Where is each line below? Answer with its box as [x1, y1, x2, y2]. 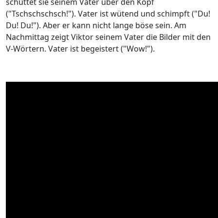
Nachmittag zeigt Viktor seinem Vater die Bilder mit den [6, 32, 211, 42]
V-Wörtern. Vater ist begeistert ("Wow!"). [6, 43, 155, 54]
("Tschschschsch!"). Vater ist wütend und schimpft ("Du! [6, 8, 210, 19]
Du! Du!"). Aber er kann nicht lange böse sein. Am [6, 20, 186, 31]
